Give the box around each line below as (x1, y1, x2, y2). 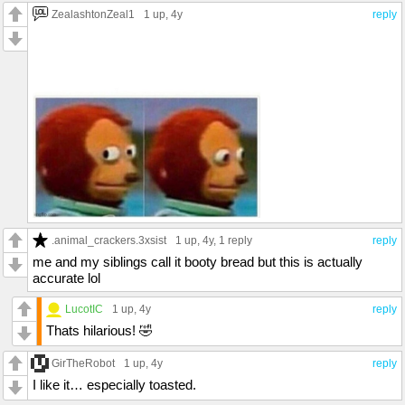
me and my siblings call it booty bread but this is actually (33, 253, 363, 269)
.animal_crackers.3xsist (52, 233, 166, 246)
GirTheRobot (52, 356, 115, 369)
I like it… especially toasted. (33, 376, 196, 392)
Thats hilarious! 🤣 (46, 322, 153, 338)
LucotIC (65, 302, 103, 315)
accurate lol (33, 269, 100, 286)
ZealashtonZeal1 (52, 7, 135, 20)
